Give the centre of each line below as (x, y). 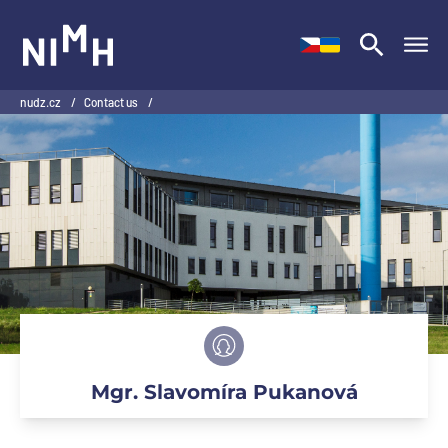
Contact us (112, 102)
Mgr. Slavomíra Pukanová (224, 392)
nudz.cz (41, 102)
